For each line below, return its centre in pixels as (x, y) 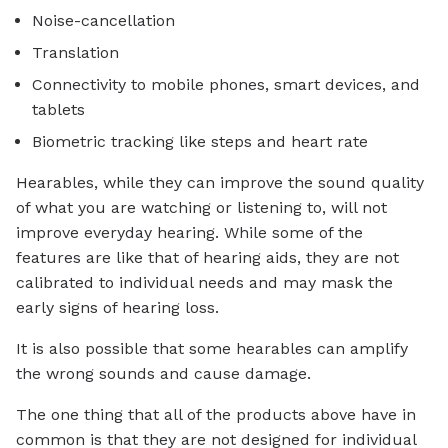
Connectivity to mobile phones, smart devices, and (226, 85)
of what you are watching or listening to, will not (201, 208)
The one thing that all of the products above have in (216, 415)
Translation (75, 53)
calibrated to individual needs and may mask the (204, 283)
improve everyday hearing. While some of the (189, 233)
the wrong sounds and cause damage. (163, 374)
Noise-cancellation (103, 21)
